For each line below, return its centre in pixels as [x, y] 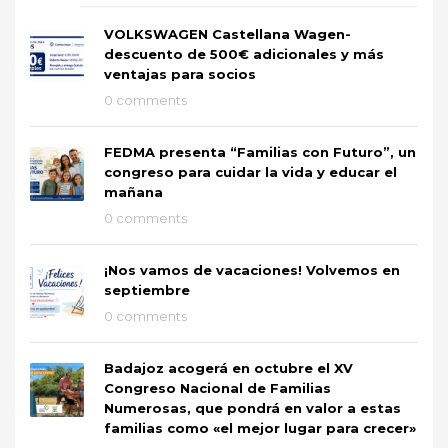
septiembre [147, 289]
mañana [133, 191]
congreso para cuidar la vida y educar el [250, 171]
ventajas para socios [180, 73]
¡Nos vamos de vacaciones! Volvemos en [252, 269]
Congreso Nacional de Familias [217, 387]
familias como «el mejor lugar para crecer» [260, 427]
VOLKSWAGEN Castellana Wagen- [227, 33]
